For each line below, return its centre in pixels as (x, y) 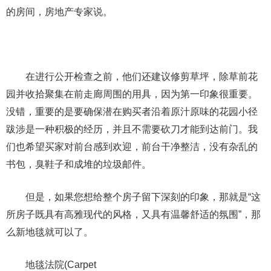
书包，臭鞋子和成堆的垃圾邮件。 (79, 164)
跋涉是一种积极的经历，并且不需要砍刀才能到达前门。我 (132, 129)
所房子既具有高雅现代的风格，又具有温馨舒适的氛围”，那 (133, 214)
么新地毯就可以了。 (50, 232)
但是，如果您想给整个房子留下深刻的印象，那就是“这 (133, 197)
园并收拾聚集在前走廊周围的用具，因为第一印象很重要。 (132, 94)
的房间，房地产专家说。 (59, 12)
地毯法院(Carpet (51, 265)
